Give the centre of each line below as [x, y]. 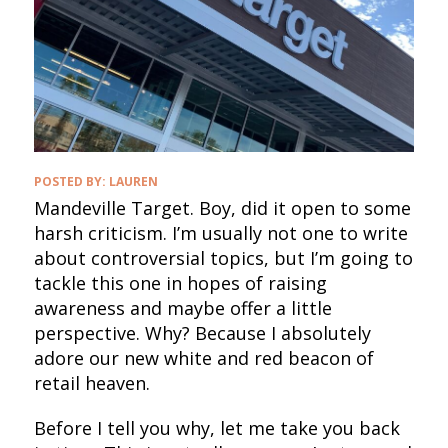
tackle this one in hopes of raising [180, 282]
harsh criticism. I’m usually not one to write [220, 232]
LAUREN [133, 181]
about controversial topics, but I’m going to [223, 257]
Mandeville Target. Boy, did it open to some [222, 207]
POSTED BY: [71, 181]
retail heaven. [94, 382]
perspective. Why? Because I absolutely [202, 332]
